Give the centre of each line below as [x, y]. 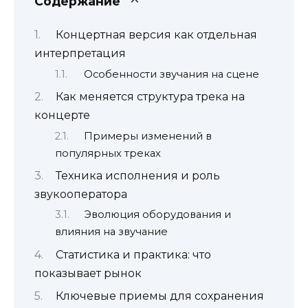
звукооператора [81, 194]
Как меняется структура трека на [150, 97]
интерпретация [80, 54]
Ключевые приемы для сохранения [159, 296]
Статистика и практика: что [133, 254]
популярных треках [108, 153]
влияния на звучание [111, 232]
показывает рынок [88, 273]
